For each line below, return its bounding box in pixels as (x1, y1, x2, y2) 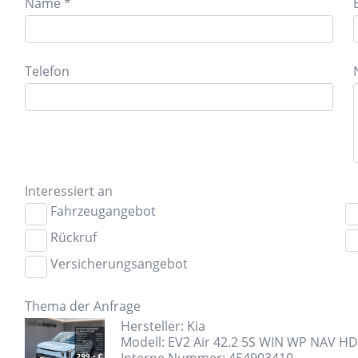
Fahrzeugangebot (50, 201, 156, 219)
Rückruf (50, 228, 97, 245)
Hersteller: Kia (120, 316, 205, 334)
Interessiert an (24, 181, 113, 199)
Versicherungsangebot (50, 254, 188, 272)
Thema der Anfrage (24, 296, 141, 314)
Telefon (24, 62, 70, 79)
